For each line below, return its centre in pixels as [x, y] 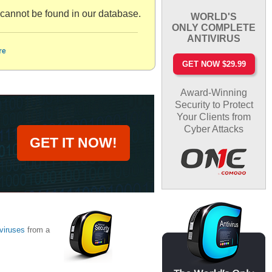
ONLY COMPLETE [214, 27]
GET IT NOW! [73, 143]
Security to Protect [214, 104]
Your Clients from [214, 117]
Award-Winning [214, 92]
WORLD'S [214, 16]
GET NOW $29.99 [214, 64]
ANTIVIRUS [214, 38]
